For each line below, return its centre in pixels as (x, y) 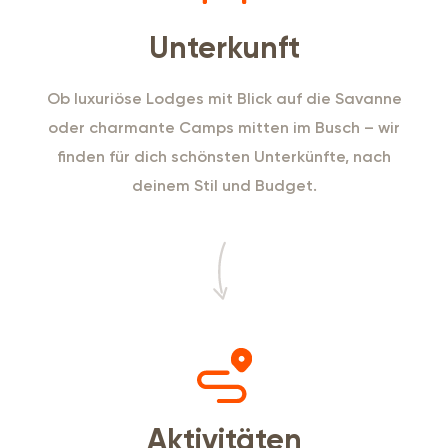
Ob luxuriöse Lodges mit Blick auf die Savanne (224, 98)
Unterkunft (224, 49)
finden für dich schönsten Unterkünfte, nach (224, 156)
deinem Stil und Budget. (224, 185)
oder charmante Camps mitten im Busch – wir (224, 127)
